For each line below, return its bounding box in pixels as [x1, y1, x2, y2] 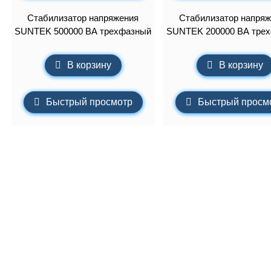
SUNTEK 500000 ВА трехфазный [15, 25, 152, 36]
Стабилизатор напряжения [27, 12, 139, 23]
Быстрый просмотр [45, 97, 132, 108]
